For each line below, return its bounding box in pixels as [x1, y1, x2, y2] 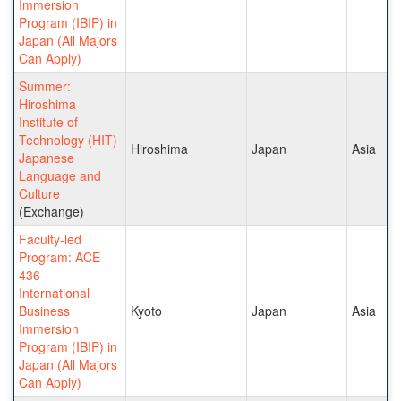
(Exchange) [19, 201, 84, 220]
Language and [19, 166, 101, 184]
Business [19, 301, 70, 320]
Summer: [19, 76, 71, 95]
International [19, 283, 90, 302]
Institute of [19, 112, 78, 131]
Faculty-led [19, 229, 81, 248]
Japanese [19, 148, 74, 166]
